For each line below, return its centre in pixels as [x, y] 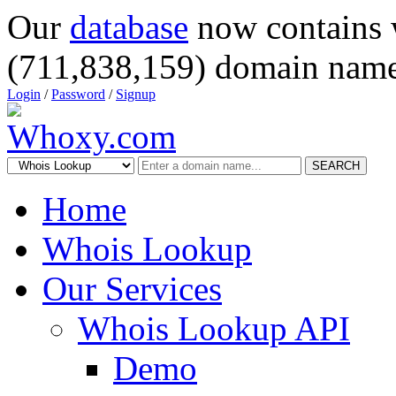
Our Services [132, 289]
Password [78, 94]
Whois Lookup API [214, 328]
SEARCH [336, 166]
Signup [136, 94]
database [129, 27]
